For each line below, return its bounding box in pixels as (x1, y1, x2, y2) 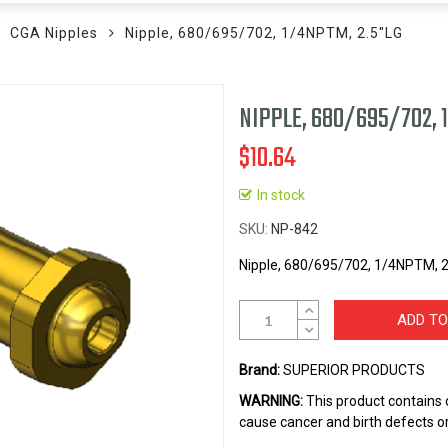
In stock (257, 187, 305, 203)
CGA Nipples (10, 25, 98, 41)
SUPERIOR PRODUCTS (280, 362, 425, 378)
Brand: (239, 362, 280, 378)
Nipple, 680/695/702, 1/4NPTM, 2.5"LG (125, 25, 403, 41)
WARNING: (239, 393, 303, 409)
